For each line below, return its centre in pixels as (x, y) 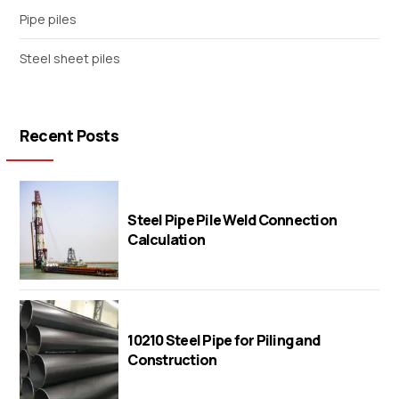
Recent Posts (69, 136)
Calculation (167, 240)
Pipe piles (49, 19)
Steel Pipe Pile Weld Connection (232, 220)
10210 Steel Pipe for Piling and (224, 340)
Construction (172, 359)
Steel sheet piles (70, 59)
